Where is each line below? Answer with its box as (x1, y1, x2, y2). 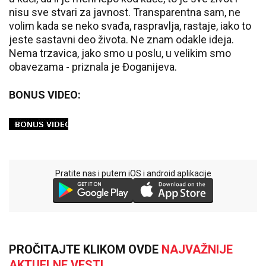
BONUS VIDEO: (9, 88, 81, 102)
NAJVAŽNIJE (161, 242, 233, 256)
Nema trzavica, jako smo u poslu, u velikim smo (9, 47, 231, 60)
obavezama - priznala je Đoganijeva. (9, 61, 179, 74)
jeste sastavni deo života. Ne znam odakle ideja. (9, 33, 234, 46)
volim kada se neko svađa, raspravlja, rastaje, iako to (9, 20, 251, 33)
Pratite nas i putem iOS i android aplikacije (55, 168, 211, 178)
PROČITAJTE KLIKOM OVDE (9, 242, 161, 256)
